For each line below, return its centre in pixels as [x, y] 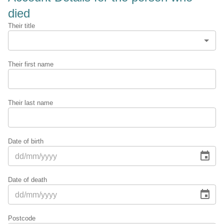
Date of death [27, 180]
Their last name [30, 103]
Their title [21, 26]
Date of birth [26, 141]
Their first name [31, 64]
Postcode [22, 218]
